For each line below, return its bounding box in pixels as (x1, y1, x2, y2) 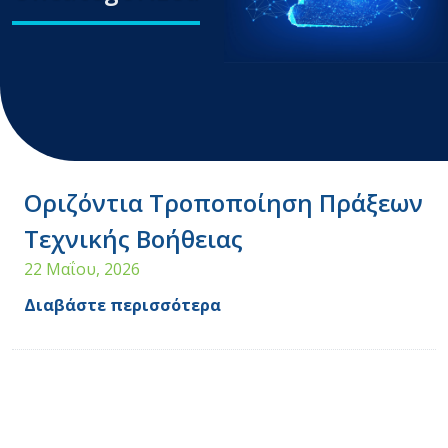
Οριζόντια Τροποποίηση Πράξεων (24, 185, 423, 219)
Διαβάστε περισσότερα (24, 293, 221, 316)
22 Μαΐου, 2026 (24, 257, 140, 280)
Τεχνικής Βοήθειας (24, 221, 243, 255)
